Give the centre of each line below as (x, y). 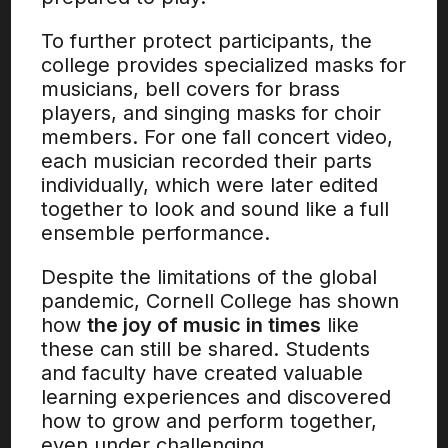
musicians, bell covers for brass (191, 89)
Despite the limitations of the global (209, 277)
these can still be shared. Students (206, 349)
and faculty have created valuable (202, 373)
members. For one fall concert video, (217, 137)
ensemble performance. (156, 233)
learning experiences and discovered (216, 397)
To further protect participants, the (207, 41)
